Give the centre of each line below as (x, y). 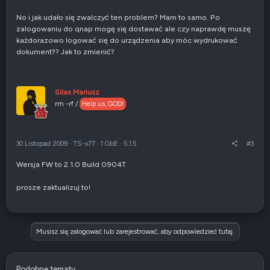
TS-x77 (85, 144)
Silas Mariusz (77, 92)
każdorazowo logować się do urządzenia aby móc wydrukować (127, 40)
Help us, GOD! (103, 104)
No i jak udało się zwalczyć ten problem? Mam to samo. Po (118, 17)
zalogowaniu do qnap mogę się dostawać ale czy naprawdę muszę (133, 29)
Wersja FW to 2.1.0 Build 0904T (71, 165)
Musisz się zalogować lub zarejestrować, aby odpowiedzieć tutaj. (135, 232)
